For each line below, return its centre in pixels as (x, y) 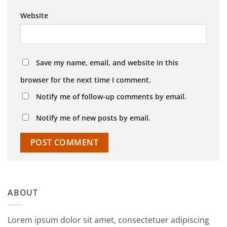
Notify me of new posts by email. (93, 118)
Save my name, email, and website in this (107, 63)
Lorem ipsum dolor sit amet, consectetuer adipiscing (108, 220)
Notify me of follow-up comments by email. (111, 97)
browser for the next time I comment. (86, 80)
